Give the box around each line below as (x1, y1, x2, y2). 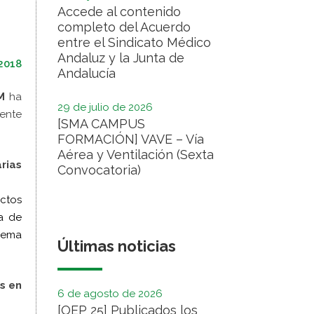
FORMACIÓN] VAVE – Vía (57, 132, 204, 146)
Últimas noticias (57, 237, 176, 255)
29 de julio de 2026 (57, 101, 153, 114)
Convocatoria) (57, 163, 141, 177)
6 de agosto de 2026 (57, 287, 163, 300)
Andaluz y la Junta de (57, 50, 184, 65)
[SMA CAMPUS (57, 116, 145, 131)
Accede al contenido (57, 4, 181, 19)
